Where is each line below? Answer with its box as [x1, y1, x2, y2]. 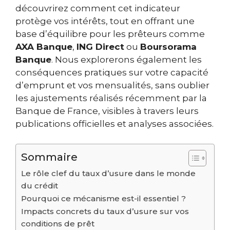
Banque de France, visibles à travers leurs [15, 106, 199, 117]
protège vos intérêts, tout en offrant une [15, 16, 195, 27]
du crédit [21, 180, 58, 190]
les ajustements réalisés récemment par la [15, 93, 207, 104]
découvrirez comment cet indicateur [15, 3, 180, 14]
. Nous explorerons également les [51, 54, 202, 65]
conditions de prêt [21, 218, 94, 228]
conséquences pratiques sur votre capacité [15, 67, 208, 78]
